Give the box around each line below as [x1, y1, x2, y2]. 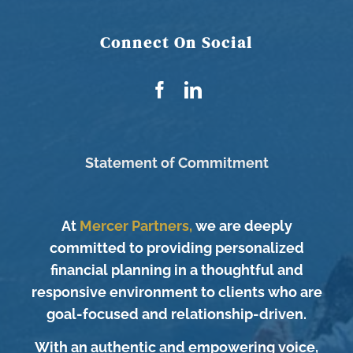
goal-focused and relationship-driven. [46, 306, 307, 323]
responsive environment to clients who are [31, 284, 322, 301]
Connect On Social [100, 32, 253, 54]
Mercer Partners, [79, 217, 195, 235]
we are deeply [195, 217, 292, 235]
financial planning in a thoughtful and [50, 262, 303, 279]
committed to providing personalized [49, 240, 304, 257]
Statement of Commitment [84, 154, 269, 172]
